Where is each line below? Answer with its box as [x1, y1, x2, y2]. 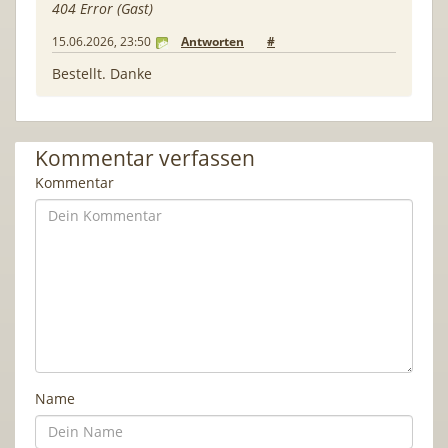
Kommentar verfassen [35, 143, 255, 172]
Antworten [181, 32, 244, 50]
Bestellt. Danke [52, 63, 152, 83]
